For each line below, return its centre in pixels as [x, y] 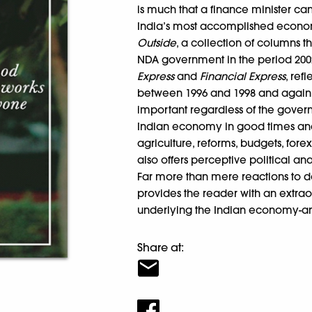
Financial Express [243, 76]
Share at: [161, 247]
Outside [157, 43]
